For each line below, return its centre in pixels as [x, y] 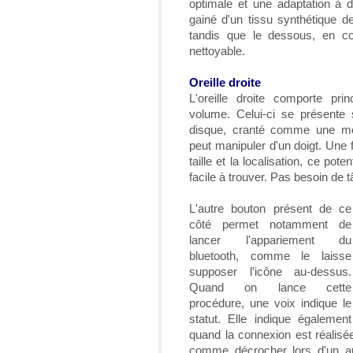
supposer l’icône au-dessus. [270, 271]
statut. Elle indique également [270, 319]
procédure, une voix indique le [270, 303]
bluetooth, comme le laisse [270, 256]
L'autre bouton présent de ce [270, 208]
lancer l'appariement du [270, 240]
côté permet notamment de [270, 224]
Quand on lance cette [270, 287]
